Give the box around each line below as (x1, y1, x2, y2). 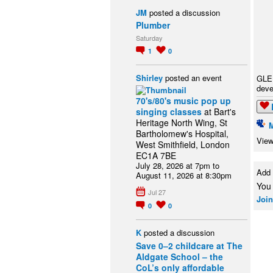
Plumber (136, 19, 170, 32)
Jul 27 (148, 186, 166, 197)
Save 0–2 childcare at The (136, 239, 243, 252)
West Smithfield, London (136, 138, 230, 151)
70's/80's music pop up (136, 94, 231, 107)
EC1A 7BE (136, 149, 176, 161)
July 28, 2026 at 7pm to (136, 159, 219, 171)
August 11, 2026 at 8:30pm (136, 169, 232, 181)
